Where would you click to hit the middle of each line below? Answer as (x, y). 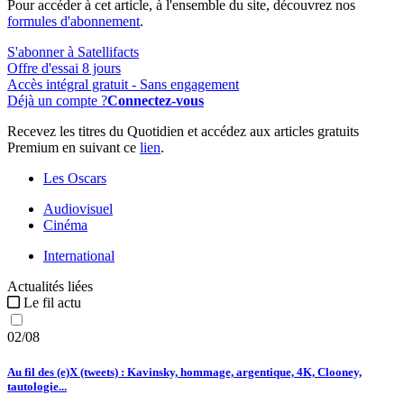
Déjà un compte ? (57, 100)
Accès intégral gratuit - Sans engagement (123, 84)
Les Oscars (75, 178)
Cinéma (65, 225)
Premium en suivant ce (73, 147)
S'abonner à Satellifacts (73, 51)
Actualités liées (50, 286)
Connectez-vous (156, 100)
